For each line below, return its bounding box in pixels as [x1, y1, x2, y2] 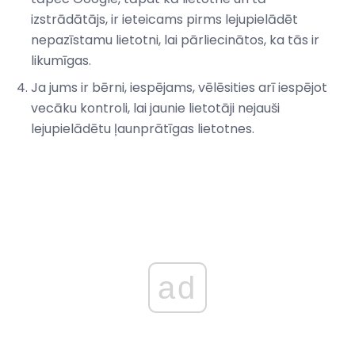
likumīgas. [31, 52, 91, 71]
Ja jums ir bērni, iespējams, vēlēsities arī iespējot [31, 78, 327, 97]
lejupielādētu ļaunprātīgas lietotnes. [31, 120, 254, 139]
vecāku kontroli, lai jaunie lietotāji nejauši [31, 99, 280, 118]
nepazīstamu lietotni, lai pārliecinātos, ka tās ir [31, 31, 319, 50]
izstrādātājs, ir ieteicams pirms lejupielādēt [31, 10, 298, 29]
